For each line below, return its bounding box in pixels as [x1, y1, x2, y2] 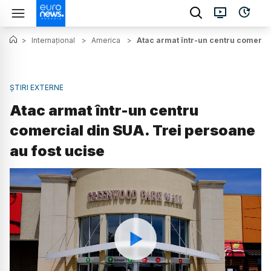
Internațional [31, 36, 75, 45]
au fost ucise [10, 142, 105, 160]
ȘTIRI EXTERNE [10, 83, 64, 92]
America [91, 36, 120, 45]
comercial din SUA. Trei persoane [10, 122, 255, 140]
